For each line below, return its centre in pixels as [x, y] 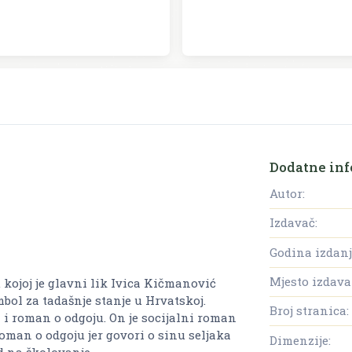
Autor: [287, 193]
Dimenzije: [300, 340]
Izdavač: [293, 223]
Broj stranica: [309, 311]
